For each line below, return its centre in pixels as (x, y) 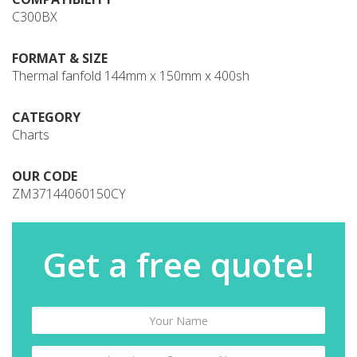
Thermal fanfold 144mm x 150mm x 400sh (131, 76)
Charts (31, 135)
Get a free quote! (178, 264)
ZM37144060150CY (69, 194)
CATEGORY (46, 117)
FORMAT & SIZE (60, 58)
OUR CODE (45, 176)
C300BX (35, 17)
